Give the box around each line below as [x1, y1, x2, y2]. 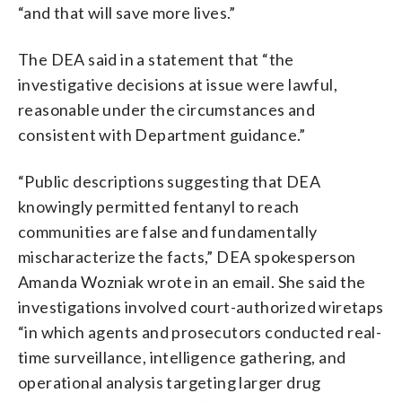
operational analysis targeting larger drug [18, 371, 321, 392]
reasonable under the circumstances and [18, 99, 316, 119]
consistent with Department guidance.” [18, 124, 306, 144]
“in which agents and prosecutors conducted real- [18, 321, 382, 342]
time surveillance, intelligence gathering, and [18, 346, 346, 367]
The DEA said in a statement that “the [18, 48, 294, 69]
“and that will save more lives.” [18, 2, 236, 22]
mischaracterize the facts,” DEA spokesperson [18, 246, 356, 267]
